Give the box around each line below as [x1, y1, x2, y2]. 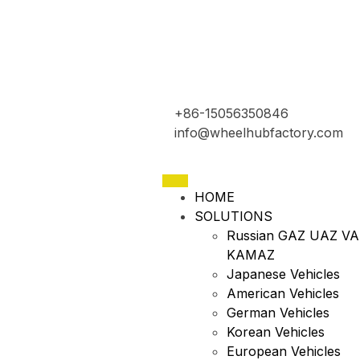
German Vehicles [227, 305, 329, 321]
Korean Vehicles [227, 324, 325, 341]
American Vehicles [227, 285, 339, 302]
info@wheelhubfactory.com [174, 125, 343, 141]
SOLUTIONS [194, 208, 272, 225]
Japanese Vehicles [227, 266, 340, 283]
